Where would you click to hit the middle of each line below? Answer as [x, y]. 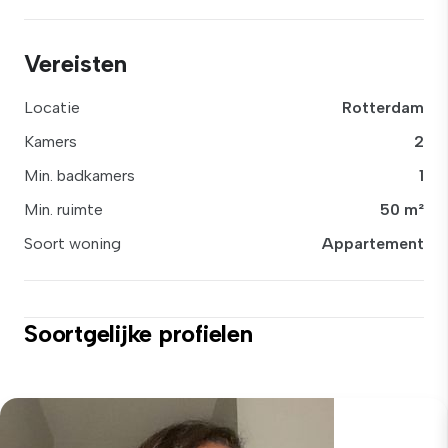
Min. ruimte [63, 209]
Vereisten [75, 63]
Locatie [52, 107]
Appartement [373, 243]
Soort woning [72, 243]
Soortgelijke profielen [138, 333]
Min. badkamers [79, 175]
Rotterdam [383, 107]
